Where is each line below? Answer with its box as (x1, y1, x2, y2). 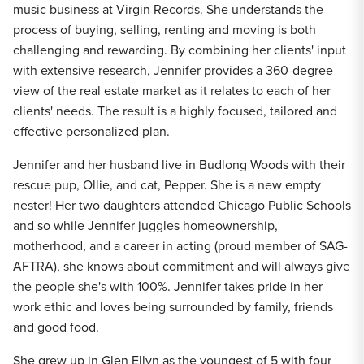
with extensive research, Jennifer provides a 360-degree (13, 61, 333, 80)
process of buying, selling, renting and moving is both (13, 20, 316, 39)
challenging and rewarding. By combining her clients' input (13, 41, 346, 59)
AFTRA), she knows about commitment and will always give (13, 257, 350, 275)
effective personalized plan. (13, 122, 170, 141)
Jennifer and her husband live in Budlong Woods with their (13, 155, 345, 174)
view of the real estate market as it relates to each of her (13, 81, 331, 100)
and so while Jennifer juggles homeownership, (13, 216, 278, 235)
